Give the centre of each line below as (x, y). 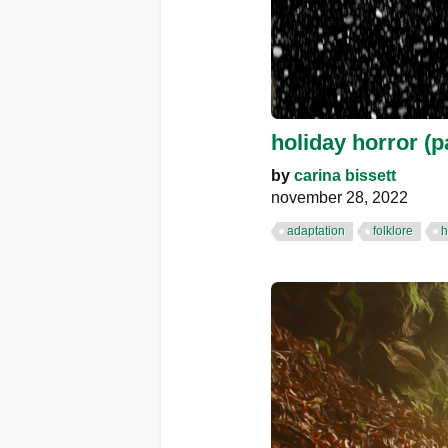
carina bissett (345, 175)
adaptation (316, 230)
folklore (393, 230)
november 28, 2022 (339, 197)
